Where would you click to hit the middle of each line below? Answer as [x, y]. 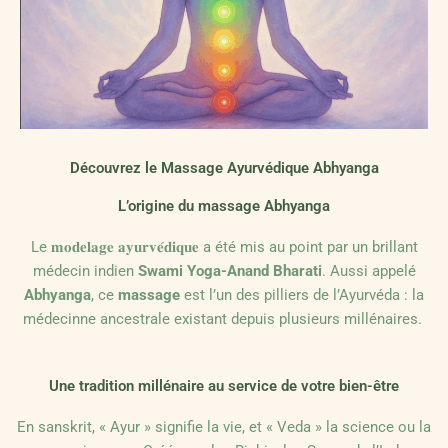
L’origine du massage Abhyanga [224, 206]
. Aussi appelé [368, 271]
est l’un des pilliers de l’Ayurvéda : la [302, 295]
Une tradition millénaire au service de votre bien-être [224, 386]
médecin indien [85, 271]
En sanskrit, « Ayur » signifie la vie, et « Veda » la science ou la [224, 427]
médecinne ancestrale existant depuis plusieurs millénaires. [224, 319]
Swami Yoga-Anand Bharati [229, 271]
